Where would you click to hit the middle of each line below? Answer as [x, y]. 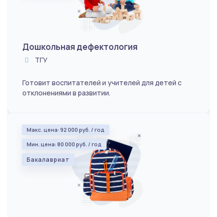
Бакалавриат [48, 159]
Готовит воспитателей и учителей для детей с [102, 82]
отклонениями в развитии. [66, 93]
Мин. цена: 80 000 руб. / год [64, 144]
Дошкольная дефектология [80, 46]
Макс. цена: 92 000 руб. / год [66, 129]
